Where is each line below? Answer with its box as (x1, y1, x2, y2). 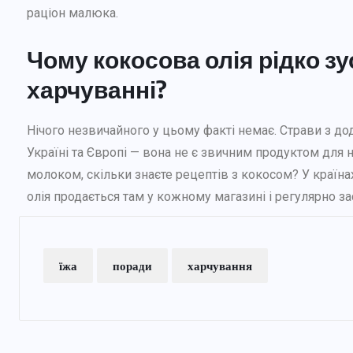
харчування (188, 258, 252, 273)
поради (113, 258, 152, 273)
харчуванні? (27, 73, 167, 104)
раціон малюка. (27, 5, 118, 20)
